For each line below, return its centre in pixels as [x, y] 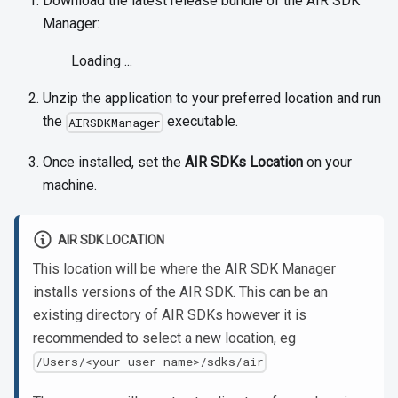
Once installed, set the [114, 163]
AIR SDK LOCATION [111, 240]
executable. [201, 122]
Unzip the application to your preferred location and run [212, 99]
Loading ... [102, 61]
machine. [70, 186]
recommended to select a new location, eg [164, 338]
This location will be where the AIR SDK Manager [184, 268]
